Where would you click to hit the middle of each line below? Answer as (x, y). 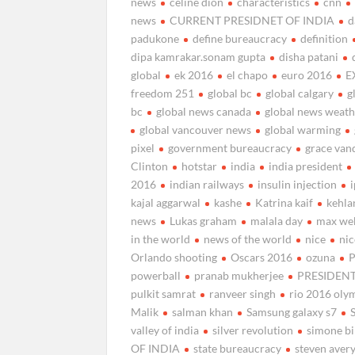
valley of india (165, 330)
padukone (155, 38)
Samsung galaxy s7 (292, 311)
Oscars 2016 (262, 257)
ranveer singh (243, 293)
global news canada (204, 111)
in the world (161, 239)
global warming (303, 129)
